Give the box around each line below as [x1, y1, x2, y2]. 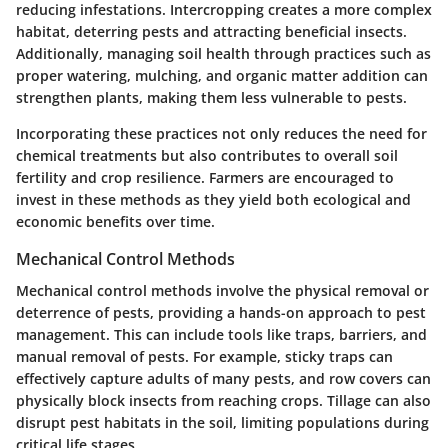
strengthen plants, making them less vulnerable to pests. [16, 87, 407, 107]
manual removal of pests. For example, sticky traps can [16, 346, 393, 366]
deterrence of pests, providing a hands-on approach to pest [16, 302, 426, 322]
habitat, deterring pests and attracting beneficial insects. [16, 21, 407, 41]
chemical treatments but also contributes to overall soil [16, 145, 398, 165]
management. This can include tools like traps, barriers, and [16, 324, 427, 344]
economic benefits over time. [16, 211, 215, 231]
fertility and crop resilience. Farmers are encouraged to [16, 167, 394, 187]
